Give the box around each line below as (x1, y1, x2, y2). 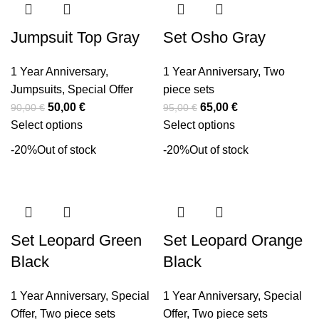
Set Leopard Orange (163, 231, 303, 249)
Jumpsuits (11, 83, 62, 95)
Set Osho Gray (163, 28, 266, 46)
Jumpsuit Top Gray (11, 28, 140, 46)
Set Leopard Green (11, 231, 142, 249)
